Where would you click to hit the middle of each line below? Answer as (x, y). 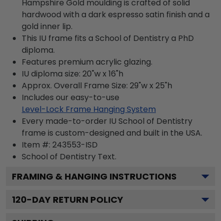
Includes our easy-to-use (71, 97)
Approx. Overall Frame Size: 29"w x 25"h (97, 85)
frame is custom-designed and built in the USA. (112, 133)
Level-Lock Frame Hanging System (89, 109)
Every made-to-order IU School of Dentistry (107, 121)
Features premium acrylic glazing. (87, 62)
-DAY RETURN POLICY (75, 199)
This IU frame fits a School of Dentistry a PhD (108, 38)
